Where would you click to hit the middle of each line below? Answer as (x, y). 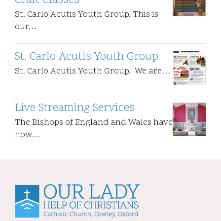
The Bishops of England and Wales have (94, 123)
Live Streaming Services (75, 109)
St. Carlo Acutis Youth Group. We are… (93, 72)
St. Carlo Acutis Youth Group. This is (87, 15)
